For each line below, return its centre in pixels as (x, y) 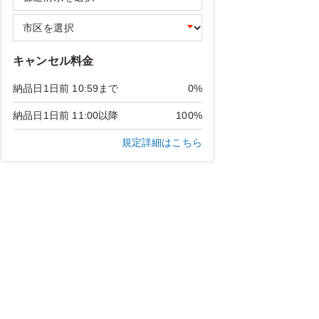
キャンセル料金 (53, 61)
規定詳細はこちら (162, 142)
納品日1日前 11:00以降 (66, 115)
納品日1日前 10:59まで (66, 88)
